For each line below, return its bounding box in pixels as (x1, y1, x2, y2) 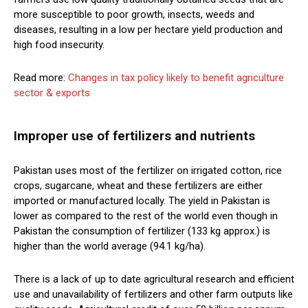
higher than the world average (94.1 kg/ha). (14, 240, 206, 253)
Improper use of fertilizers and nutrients (14, 129, 255, 144)
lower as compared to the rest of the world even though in (14, 210, 278, 223)
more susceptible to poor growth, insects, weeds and (14, 8, 254, 21)
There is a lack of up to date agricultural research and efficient (14, 273, 294, 286)
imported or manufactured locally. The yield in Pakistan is (14, 195, 270, 208)
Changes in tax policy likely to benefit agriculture (68, 71, 284, 85)
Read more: (14, 71, 68, 85)
